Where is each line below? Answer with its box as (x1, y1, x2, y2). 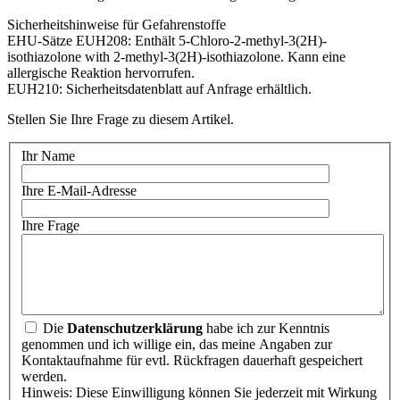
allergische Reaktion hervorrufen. (7, 64, 195, 80)
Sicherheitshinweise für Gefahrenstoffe (7, 16, 226, 32)
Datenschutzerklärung (67, 321, 203, 337)
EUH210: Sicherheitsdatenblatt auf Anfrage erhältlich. (7, 80, 312, 96)
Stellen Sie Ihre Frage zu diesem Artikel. (7, 111, 234, 127)
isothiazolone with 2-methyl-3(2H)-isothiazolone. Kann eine (7, 48, 346, 64)
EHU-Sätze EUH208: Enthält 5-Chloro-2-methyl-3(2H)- (7, 32, 327, 48)
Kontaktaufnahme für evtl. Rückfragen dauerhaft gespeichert (21, 353, 362, 369)
